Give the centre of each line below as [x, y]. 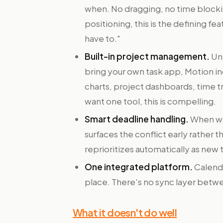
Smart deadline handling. [137, 119]
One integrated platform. [139, 167]
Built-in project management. [147, 56]
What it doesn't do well [125, 212]
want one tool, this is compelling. [150, 101]
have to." [103, 38]
